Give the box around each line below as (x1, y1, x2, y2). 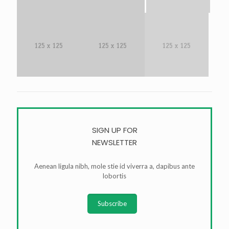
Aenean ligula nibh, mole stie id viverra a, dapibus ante (34, 162, 195, 170)
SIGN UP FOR (91, 124, 138, 135)
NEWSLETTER (92, 136, 137, 148)
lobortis (103, 171, 126, 180)
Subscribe (97, 199, 127, 208)
